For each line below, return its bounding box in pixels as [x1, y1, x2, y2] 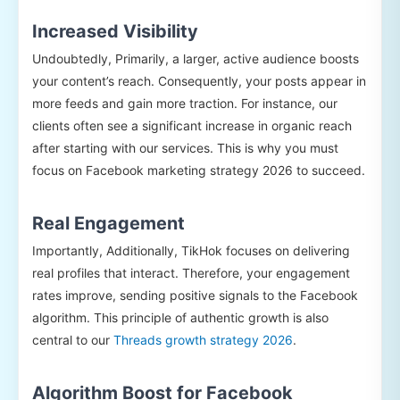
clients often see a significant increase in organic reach [32, 117, 352, 133]
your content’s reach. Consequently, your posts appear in [32, 72, 366, 88]
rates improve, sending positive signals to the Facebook [32, 287, 358, 303]
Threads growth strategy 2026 [113, 331, 293, 347]
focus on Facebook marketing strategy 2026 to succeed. [32, 162, 365, 178]
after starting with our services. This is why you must [32, 139, 338, 155]
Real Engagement [32, 212, 185, 234]
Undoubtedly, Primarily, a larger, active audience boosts [32, 50, 359, 66]
